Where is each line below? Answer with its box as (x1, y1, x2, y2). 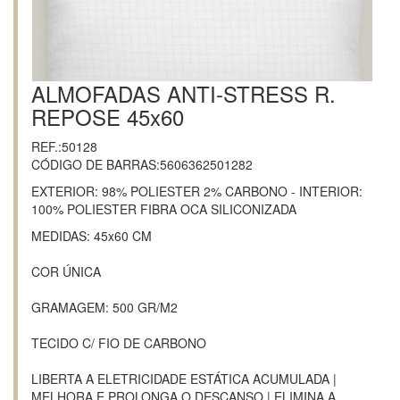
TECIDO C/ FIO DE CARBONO (31, 334, 206, 352)
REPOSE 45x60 (31, 101, 184, 132)
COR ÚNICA (31, 262, 101, 280)
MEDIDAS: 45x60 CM (31, 227, 152, 245)
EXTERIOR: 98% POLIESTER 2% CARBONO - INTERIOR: (31, 182, 362, 200)
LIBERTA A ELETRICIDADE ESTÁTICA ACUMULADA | (31, 370, 337, 387)
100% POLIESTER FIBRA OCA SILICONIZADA (31, 200, 296, 218)
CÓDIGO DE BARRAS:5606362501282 (31, 155, 253, 173)
